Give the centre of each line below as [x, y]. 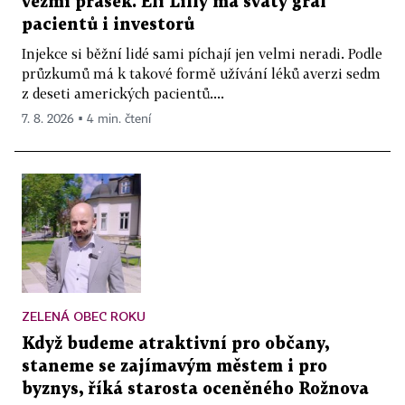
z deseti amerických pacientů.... [123, 93]
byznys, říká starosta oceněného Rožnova [195, 389]
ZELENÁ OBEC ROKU [84, 316]
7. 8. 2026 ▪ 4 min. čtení [86, 119]
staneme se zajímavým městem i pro [174, 366]
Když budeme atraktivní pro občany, [175, 344]
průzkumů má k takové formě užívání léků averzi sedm [201, 73]
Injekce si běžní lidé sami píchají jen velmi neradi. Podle [202, 53]
